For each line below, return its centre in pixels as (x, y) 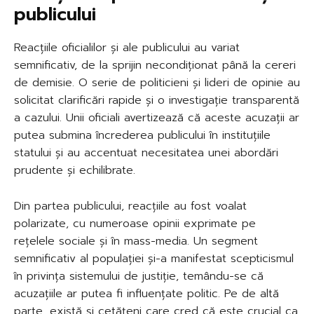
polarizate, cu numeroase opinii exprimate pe (135, 223)
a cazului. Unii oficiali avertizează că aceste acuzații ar (157, 117)
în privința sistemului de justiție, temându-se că (139, 276)
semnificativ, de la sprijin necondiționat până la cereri (155, 65)
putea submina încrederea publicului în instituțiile (142, 135)
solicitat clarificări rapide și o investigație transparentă (157, 100)
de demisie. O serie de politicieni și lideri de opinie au (157, 82)
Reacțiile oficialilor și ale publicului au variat (127, 47)
